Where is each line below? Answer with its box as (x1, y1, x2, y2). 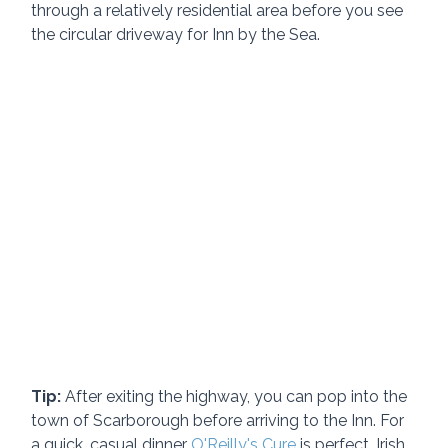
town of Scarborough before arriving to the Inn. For (31, 410, 409, 430)
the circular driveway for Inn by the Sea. (31, 24, 321, 44)
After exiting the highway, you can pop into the (61, 386, 412, 406)
